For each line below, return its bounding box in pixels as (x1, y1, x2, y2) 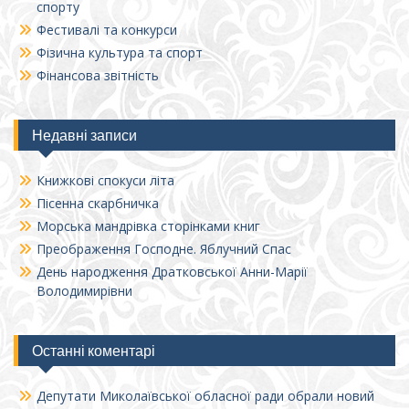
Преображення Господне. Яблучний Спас (37, 240, 291, 258)
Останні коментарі (32, 341, 155, 361)
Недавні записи (32, 126, 137, 145)
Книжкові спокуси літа (37, 172, 178, 190)
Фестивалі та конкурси (37, 21, 177, 39)
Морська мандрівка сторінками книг (37, 217, 260, 236)
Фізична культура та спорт (37, 44, 203, 62)
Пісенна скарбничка (37, 194, 159, 213)
